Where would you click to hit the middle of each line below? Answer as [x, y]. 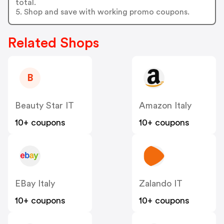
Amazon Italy [165, 106]
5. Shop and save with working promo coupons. [102, 12]
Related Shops [53, 43]
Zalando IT [161, 184]
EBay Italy [35, 184]
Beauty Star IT [44, 106]
